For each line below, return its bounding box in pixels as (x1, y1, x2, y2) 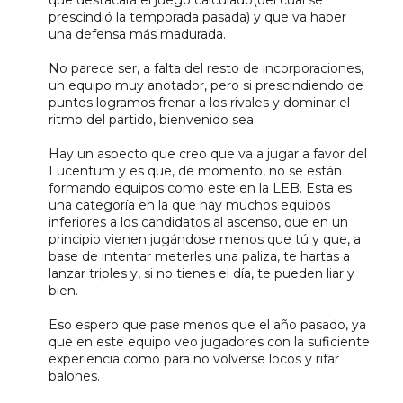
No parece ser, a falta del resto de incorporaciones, (48, 59, 363, 76)
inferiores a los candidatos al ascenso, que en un (48, 213, 348, 230)
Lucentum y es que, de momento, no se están (48, 162, 342, 179)
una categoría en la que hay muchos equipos (48, 196, 330, 213)
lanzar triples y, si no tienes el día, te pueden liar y (48, 264, 354, 282)
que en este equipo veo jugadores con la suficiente (48, 333, 370, 350)
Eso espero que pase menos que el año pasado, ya (48, 316, 366, 333)
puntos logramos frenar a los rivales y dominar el (48, 94, 350, 111)
